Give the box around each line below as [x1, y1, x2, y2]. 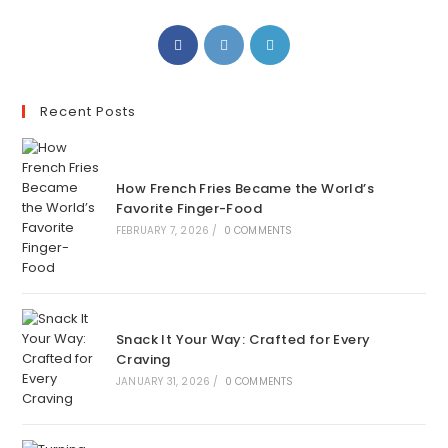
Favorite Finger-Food [115, 198, 262, 218]
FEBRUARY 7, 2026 [115, 222, 210, 238]
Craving [115, 349, 171, 369]
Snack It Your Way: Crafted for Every [115, 329, 371, 349]
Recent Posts [40, 101, 137, 121]
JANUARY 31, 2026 [115, 373, 211, 389]
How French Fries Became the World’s [115, 178, 374, 198]
